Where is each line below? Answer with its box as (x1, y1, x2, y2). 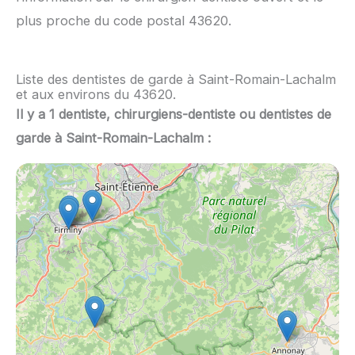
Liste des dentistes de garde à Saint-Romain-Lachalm (16, 71, 336, 88)
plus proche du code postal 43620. (16, 13, 231, 29)
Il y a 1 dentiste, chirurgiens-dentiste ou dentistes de (16, 106, 331, 123)
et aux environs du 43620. (16, 86, 176, 103)
